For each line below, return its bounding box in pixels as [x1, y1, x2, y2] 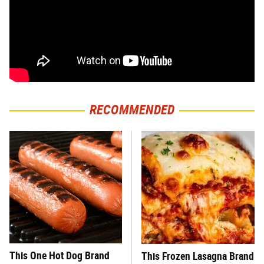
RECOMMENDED [89, 102, 175, 118]
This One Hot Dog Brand [9, 249, 110, 262]
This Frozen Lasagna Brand [141, 250, 254, 263]
